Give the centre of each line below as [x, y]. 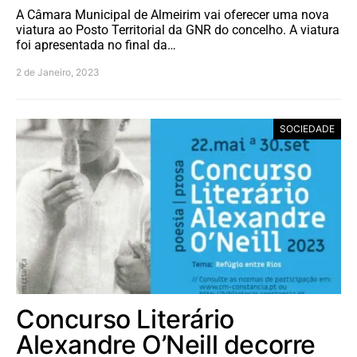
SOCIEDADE [307, 128]
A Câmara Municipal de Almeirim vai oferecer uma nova [173, 14]
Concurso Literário [125, 319]
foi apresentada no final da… [96, 45]
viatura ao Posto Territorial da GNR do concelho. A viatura [178, 29]
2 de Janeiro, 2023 [58, 72]
